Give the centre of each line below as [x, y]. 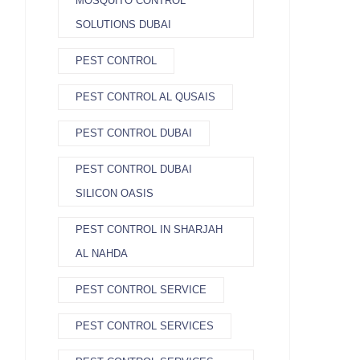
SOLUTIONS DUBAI [123, 25]
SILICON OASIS [115, 193]
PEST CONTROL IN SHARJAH [149, 229]
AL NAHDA [102, 254]
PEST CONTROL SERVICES [145, 326]
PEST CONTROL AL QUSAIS [145, 97]
